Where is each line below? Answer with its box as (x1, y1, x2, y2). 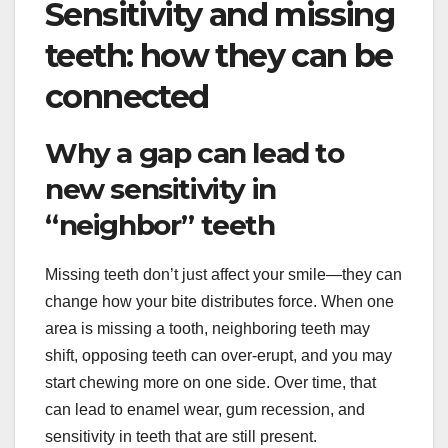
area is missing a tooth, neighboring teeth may (45, 320, 370, 338)
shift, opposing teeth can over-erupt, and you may (45, 347, 392, 365)
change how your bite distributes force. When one (45, 293, 394, 311)
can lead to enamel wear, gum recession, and (45, 401, 365, 419)
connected (45, 77, 209, 117)
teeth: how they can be (45, 36, 393, 76)
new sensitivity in (45, 172, 276, 207)
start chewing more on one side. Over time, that (45, 374, 376, 392)
